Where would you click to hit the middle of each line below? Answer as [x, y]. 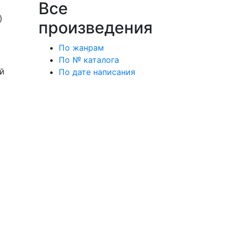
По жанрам [81, 48]
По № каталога [89, 60]
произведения [96, 28]
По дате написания [97, 72]
